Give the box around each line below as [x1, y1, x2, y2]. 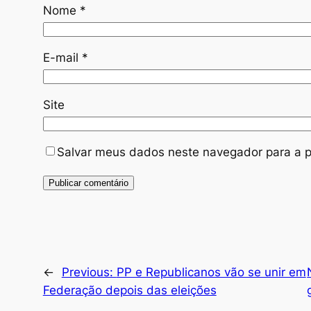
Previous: [61, 265, 117, 280]
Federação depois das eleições [42, 283, 217, 298]
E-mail [42, 50, 82, 65]
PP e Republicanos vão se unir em [116, 265, 306, 280]
